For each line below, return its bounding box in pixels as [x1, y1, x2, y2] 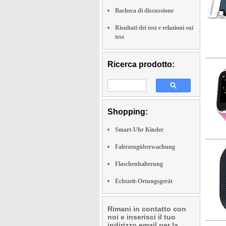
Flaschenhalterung [115, 160, 163, 167]
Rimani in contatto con [107, 205, 186, 213]
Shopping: [107, 107, 148, 116]
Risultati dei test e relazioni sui [115, 24, 193, 31]
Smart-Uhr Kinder [115, 126, 163, 133]
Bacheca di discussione [115, 7, 174, 14]
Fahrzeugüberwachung [115, 143, 175, 150]
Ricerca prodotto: [107, 60, 175, 69]
